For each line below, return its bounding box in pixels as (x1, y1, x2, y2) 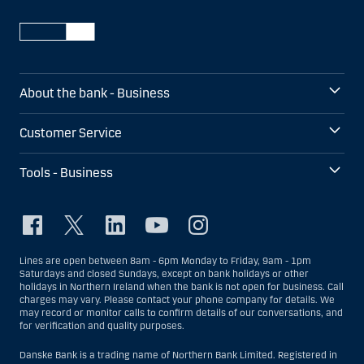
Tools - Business (19, 165, 113, 181)
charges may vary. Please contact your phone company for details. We (19, 294, 335, 306)
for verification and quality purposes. (19, 320, 184, 332)
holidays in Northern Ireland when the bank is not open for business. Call (19, 281, 344, 293)
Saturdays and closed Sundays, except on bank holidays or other (19, 268, 309, 280)
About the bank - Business (19, 85, 170, 102)
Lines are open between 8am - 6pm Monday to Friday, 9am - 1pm (19, 255, 311, 267)
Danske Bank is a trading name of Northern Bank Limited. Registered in (19, 349, 337, 362)
